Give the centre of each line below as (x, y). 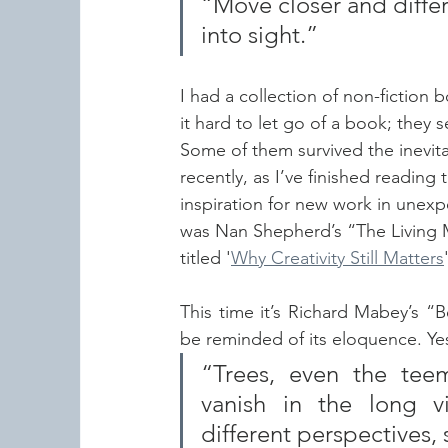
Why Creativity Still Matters (337, 258)
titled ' (205, 258)
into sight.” (259, 35)
